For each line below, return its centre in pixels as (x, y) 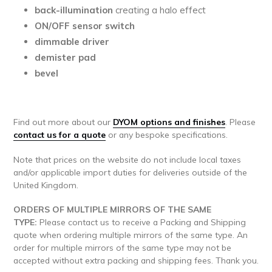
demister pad (65, 58)
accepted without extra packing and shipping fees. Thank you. (136, 260)
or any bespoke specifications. (167, 135)
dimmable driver (72, 42)
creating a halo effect (159, 10)
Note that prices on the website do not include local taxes (127, 159)
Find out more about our (63, 122)
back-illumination (74, 10)
